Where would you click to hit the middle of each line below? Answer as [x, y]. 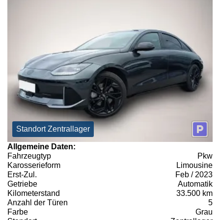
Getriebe [22, 184]
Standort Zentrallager [53, 129]
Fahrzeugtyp [29, 156]
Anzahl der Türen [38, 202]
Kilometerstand [34, 193]
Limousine [194, 165]
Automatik [195, 184]
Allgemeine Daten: [41, 146]
